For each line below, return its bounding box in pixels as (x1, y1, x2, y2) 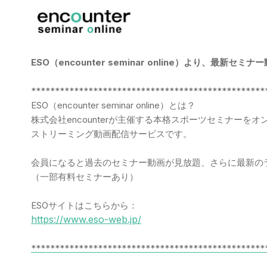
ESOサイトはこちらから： (31, 200, 138, 211)
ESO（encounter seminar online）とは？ (31, 100, 195, 111)
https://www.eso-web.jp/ (31, 213, 141, 225)
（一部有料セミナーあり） (31, 171, 138, 182)
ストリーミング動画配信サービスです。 (31, 128, 192, 139)
